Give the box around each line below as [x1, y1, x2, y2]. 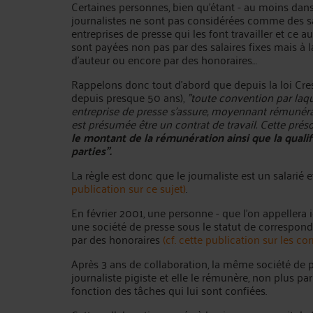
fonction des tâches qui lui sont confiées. [71, 280, 267, 300]
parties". [71, 140, 112, 161]
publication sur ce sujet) [71, 178, 186, 198]
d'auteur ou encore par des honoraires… [71, 50, 257, 69]
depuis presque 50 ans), [71, 87, 187, 107]
